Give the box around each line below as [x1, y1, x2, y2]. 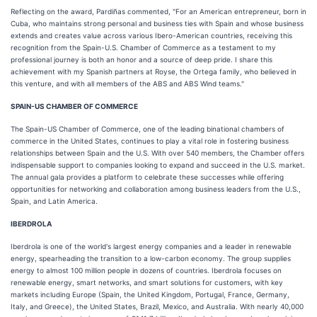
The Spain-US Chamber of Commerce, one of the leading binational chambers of [11, 125, 284, 133]
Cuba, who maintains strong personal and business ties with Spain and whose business [11, 19, 304, 28]
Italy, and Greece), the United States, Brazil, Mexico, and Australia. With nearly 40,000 [11, 302, 304, 311]
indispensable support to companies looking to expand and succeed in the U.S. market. [11, 161, 305, 169]
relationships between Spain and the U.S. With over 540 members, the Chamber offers [11, 149, 304, 157]
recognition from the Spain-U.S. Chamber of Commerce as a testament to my [11, 43, 276, 52]
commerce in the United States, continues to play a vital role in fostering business [11, 137, 289, 145]
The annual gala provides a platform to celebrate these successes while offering [11, 173, 284, 181]
